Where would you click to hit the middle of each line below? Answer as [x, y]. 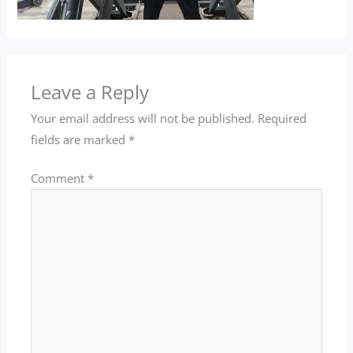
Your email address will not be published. [143, 119]
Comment [59, 178]
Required [282, 119]
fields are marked [80, 140]
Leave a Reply [90, 93]
